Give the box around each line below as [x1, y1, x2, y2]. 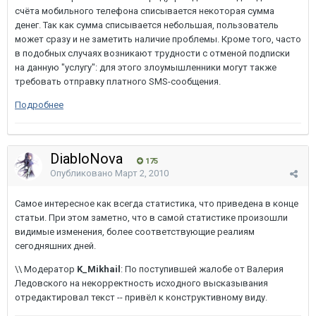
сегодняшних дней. [15, 241, 96, 251]
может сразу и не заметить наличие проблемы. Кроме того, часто [15, 34, 301, 44]
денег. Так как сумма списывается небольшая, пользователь [15, 20, 279, 30]
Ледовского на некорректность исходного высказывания [15, 278, 268, 288]
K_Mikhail [77, 264, 121, 274]
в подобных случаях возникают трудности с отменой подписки [15, 48, 290, 59]
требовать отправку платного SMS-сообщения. [15, 76, 221, 87]
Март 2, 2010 [115, 168, 169, 178]
